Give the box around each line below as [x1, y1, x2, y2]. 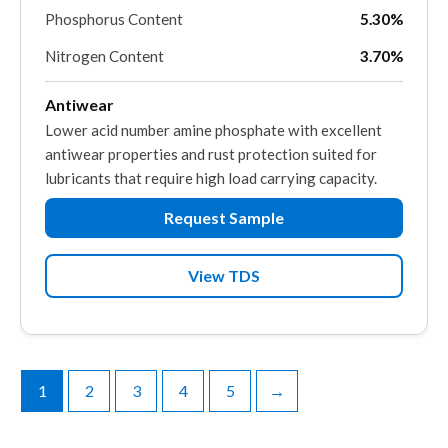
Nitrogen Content [45, 46, 164, 65]
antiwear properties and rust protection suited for [45, 144, 377, 163]
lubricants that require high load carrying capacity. [45, 168, 377, 187]
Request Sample [164, 207, 284, 227]
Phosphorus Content [45, 9, 183, 28]
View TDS [188, 265, 260, 285]
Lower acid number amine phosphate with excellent [45, 120, 382, 139]
